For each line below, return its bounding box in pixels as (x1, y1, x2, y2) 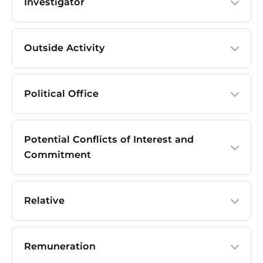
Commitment (24, 149, 91, 160)
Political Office (24, 88, 99, 99)
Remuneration (24, 241, 96, 252)
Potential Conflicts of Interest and (24, 134, 194, 145)
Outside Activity (24, 42, 105, 53)
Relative (24, 195, 65, 206)
